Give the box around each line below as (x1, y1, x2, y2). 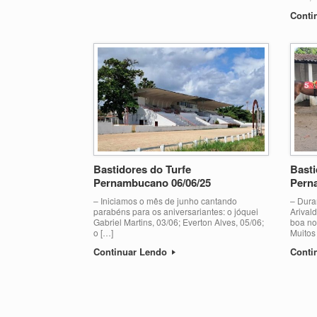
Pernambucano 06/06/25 (93, 174, 211, 190)
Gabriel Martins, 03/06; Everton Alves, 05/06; (93, 215, 264, 228)
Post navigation (93, 279, 157, 293)
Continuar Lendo (93, 244, 170, 258)
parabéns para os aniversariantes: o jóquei (93, 204, 258, 217)
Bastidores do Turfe (93, 161, 191, 177)
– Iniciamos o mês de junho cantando (93, 194, 237, 207)
